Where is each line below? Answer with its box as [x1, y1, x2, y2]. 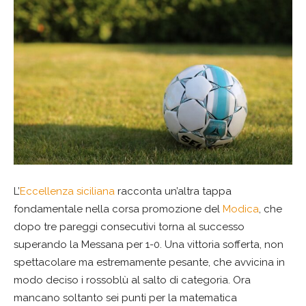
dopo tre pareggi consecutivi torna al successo [14, 221, 245, 234]
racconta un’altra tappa [115, 185, 232, 198]
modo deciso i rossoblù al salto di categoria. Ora [14, 274, 251, 287]
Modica [223, 203, 259, 216]
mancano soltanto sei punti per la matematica [14, 292, 237, 305]
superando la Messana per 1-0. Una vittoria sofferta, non [14, 238, 283, 251]
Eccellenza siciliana [20, 185, 115, 198]
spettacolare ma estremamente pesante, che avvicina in [14, 256, 285, 269]
